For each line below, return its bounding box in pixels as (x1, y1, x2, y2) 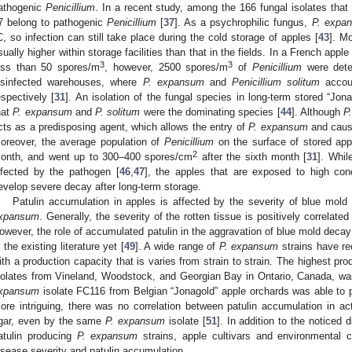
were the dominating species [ (140, 105, 280, 118)
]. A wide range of (134, 240, 219, 252)
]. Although (291, 105, 344, 118)
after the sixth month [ (197, 150, 307, 163)
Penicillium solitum (232, 75, 321, 88)
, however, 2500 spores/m (104, 60, 229, 73)
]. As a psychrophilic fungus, (174, 16, 312, 28)
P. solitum (95, 105, 141, 118)
